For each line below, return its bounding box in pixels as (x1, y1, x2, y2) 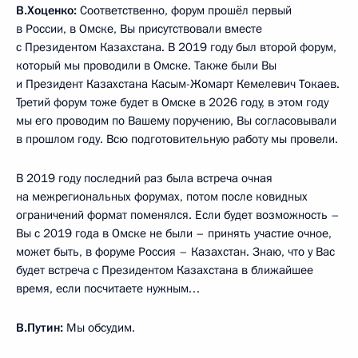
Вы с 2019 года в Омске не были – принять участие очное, (16, 225, 332, 241)
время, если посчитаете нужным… (16, 280, 200, 296)
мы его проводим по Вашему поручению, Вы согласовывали (16, 113, 336, 129)
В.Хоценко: (16, 2, 77, 18)
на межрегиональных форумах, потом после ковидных (16, 189, 308, 205)
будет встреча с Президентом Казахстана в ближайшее (16, 262, 313, 278)
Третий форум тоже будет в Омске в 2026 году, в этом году (16, 94, 328, 110)
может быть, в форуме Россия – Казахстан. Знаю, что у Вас (16, 244, 335, 260)
